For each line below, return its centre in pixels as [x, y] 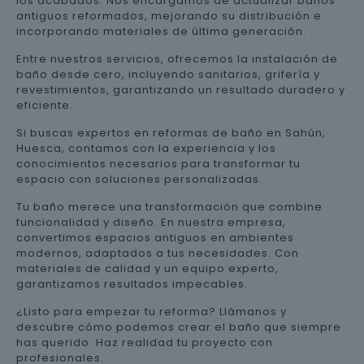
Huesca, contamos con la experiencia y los [146, 148]
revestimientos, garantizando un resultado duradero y [181, 89]
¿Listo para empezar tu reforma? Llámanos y [152, 311]
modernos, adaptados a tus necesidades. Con [158, 253]
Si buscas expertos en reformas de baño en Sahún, [171, 132]
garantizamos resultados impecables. [132, 284]
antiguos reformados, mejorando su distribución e [169, 15]
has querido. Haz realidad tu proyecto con [145, 342]
